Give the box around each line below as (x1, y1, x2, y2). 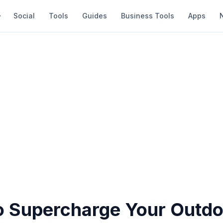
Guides (82, 11, 107, 20)
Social (13, 11, 35, 20)
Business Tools (121, 11, 174, 20)
